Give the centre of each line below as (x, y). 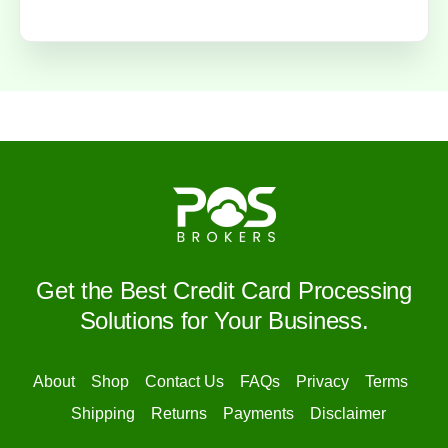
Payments (258, 414)
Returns (178, 414)
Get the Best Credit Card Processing (224, 291)
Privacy (322, 382)
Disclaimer (347, 414)
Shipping (102, 414)
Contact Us (184, 382)
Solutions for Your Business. (224, 321)
